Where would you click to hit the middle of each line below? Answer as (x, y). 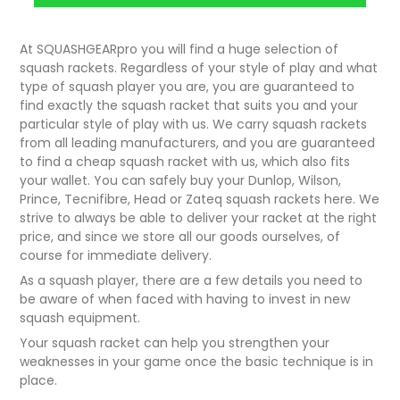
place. (39, 381)
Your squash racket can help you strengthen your (175, 343)
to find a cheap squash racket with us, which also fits (185, 162)
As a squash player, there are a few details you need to (192, 281)
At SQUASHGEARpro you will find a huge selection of (179, 50)
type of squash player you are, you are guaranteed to (187, 87)
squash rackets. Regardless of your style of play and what (199, 68)
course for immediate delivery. (116, 256)
